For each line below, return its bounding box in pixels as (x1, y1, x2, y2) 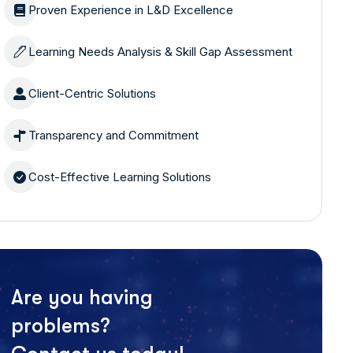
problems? (10, 314, 110, 337)
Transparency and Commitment (28, 128, 199, 143)
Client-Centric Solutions (28, 86, 156, 101)
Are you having (10, 286, 153, 309)
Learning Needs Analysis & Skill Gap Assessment (28, 44, 292, 59)
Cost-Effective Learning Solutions (28, 169, 211, 184)
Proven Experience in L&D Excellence (28, 2, 233, 17)
